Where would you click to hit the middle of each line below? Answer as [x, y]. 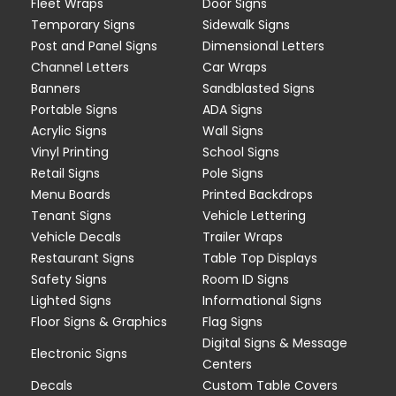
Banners [56, 88]
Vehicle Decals [76, 236]
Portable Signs [74, 109]
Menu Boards [71, 194]
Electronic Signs [79, 353]
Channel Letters [80, 67]
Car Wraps [235, 67]
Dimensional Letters [263, 46]
